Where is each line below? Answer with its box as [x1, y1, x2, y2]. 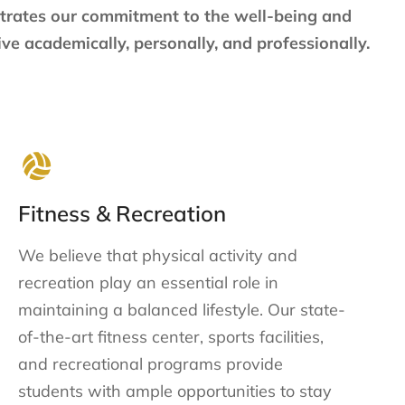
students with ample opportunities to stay [18, 380, 332, 401]
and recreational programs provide [18, 353, 283, 374]
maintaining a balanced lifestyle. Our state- [18, 298, 345, 320]
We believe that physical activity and [18, 244, 297, 266]
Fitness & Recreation [18, 199, 226, 227]
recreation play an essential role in [18, 271, 278, 293]
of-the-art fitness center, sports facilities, [18, 325, 324, 347]
